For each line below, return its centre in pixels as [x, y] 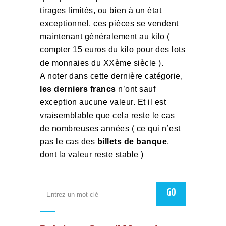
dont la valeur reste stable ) [92, 155]
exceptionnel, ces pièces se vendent [109, 23]
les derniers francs [78, 89]
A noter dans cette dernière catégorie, [111, 76]
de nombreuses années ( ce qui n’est [110, 128]
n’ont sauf [135, 89]
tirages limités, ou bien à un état [101, 10]
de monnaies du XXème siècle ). [102, 63]
